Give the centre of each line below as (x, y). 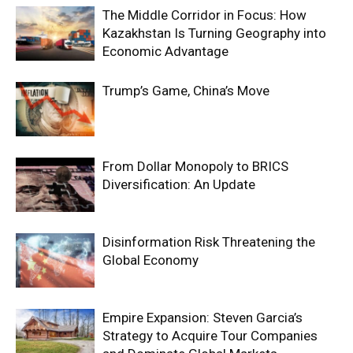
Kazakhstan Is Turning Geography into (214, 33)
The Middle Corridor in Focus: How (204, 15)
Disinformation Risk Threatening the (209, 242)
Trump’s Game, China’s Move (186, 90)
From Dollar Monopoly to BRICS (195, 166)
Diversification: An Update (179, 184)
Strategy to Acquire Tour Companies (210, 335)
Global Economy (150, 260)
